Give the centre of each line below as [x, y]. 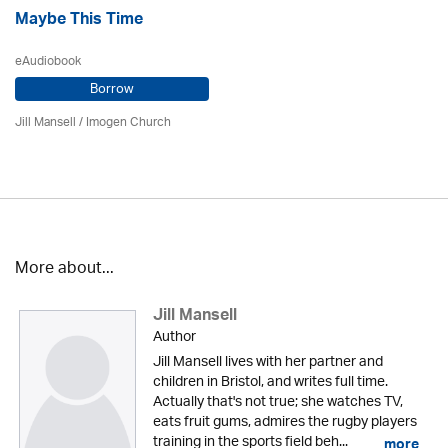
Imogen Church [128, 122]
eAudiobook [48, 61]
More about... [64, 269]
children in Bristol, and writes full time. [270, 382]
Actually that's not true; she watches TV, [277, 402]
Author [174, 337]
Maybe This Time [79, 21]
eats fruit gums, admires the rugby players [284, 422]
